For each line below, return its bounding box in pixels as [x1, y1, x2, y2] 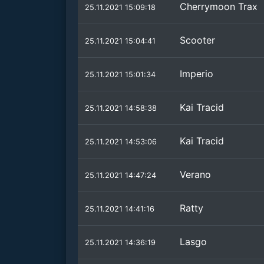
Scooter [180, 34, 215, 46]
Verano [180, 169, 211, 180]
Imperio [180, 68, 213, 80]
